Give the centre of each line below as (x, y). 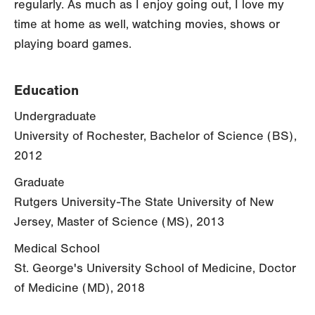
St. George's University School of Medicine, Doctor (155, 269)
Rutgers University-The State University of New (144, 202)
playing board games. (73, 44)
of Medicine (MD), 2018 (79, 288)
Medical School (57, 249)
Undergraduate (55, 117)
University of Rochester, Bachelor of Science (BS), (155, 136)
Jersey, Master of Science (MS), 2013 (119, 222)
